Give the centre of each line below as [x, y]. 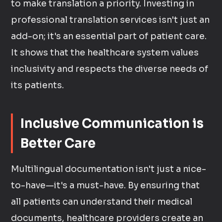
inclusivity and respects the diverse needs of [110, 69]
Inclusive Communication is [112, 123]
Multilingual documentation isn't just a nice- [109, 169]
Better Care [58, 143]
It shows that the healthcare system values [105, 53]
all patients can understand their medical [102, 202]
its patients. [38, 85]
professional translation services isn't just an [111, 20]
